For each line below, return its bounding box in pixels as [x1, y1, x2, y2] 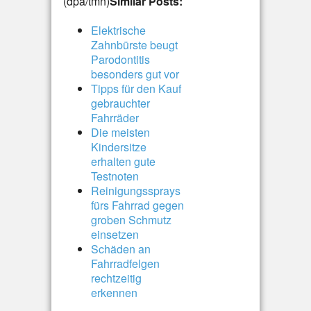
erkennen [91, 285, 137, 301]
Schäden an [91, 241, 151, 257]
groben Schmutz [91, 212, 171, 228]
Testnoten [91, 168, 139, 184]
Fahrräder [91, 110, 139, 126]
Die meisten [91, 124, 150, 140]
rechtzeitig [91, 270, 142, 286]
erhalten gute [91, 153, 155, 169]
